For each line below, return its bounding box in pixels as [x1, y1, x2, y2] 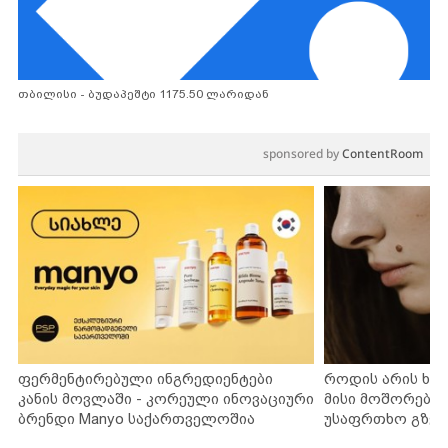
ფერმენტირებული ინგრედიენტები [18, 369, 273, 387]
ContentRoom [342, 145, 423, 163]
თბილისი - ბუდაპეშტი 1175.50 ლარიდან [18, 87, 269, 102]
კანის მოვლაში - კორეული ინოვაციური [18, 389, 314, 407]
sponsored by [263, 145, 342, 163]
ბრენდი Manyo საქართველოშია [18, 409, 255, 427]
